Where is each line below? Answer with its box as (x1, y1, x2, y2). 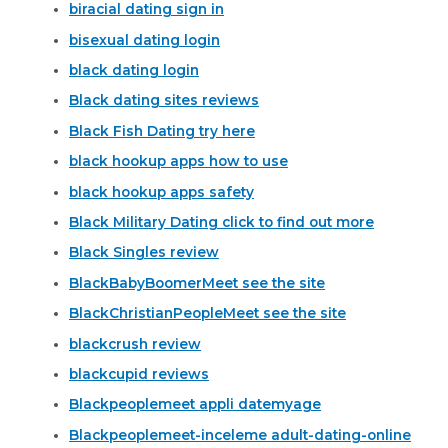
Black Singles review (69, 244, 220, 261)
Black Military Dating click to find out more (69, 214, 375, 231)
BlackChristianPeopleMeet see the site (69, 305, 347, 322)
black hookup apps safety (69, 183, 255, 200)
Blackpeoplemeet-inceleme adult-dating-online (69, 426, 412, 443)
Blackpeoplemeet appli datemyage (69, 396, 322, 413)
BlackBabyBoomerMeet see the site (69, 274, 326, 291)
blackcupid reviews (69, 366, 210, 383)
